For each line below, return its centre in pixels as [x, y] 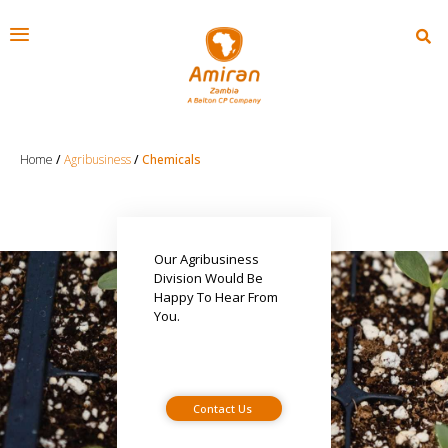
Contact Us [222, 409]
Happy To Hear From [216, 297]
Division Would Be [208, 278]
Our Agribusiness [206, 259]
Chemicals [171, 160]
